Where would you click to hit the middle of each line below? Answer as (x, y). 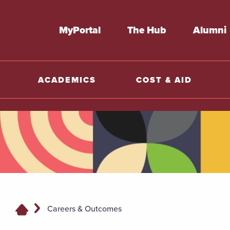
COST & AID (164, 80)
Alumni (210, 30)
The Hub (147, 30)
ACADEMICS (67, 80)
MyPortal (80, 30)
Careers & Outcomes (85, 209)
